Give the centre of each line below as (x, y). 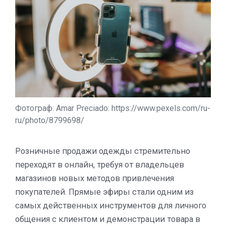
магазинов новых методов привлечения (95, 178)
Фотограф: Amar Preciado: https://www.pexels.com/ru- (113, 108)
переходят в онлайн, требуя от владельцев (100, 164)
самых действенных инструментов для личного (111, 205)
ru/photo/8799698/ (50, 120)
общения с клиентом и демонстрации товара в (108, 219)
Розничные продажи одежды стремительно (103, 151)
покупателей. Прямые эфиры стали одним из (104, 192)
